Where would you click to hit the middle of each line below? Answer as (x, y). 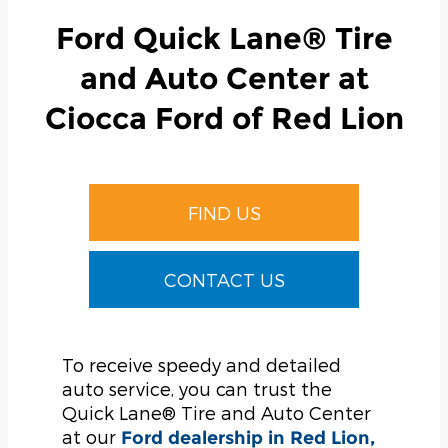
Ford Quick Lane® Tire (224, 39)
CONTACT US (224, 280)
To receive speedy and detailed (201, 365)
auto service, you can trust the (197, 389)
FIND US (224, 213)
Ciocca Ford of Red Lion (224, 119)
